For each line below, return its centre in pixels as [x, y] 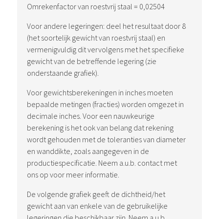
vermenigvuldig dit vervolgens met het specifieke [106, 49]
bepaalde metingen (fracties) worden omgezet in [105, 104]
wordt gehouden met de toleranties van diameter [106, 139]
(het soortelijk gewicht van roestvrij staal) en [96, 38]
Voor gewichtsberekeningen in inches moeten [100, 92]
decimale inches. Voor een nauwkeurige [91, 116]
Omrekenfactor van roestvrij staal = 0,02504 [96, 6]
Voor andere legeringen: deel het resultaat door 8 [106, 26]
